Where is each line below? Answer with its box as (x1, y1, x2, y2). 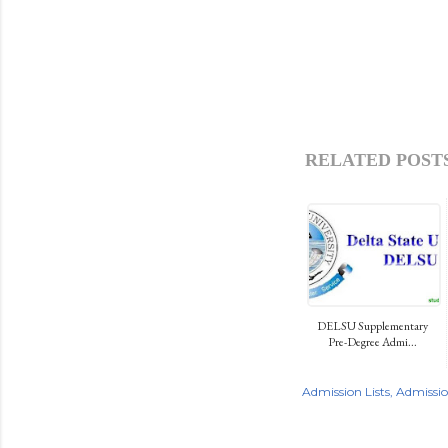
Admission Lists (302, 383, 390, 399)
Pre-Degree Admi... (327, 333, 417, 350)
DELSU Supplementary (316, 317, 428, 334)
